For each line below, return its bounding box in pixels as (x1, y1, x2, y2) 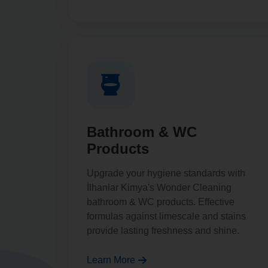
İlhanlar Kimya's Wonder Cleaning (87, 182, 232, 193)
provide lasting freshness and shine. (87, 226, 239, 236)
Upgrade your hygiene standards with (87, 168, 245, 178)
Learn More (87, 255, 135, 265)
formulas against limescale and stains (87, 211, 246, 221)
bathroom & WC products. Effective (87, 197, 234, 207)
